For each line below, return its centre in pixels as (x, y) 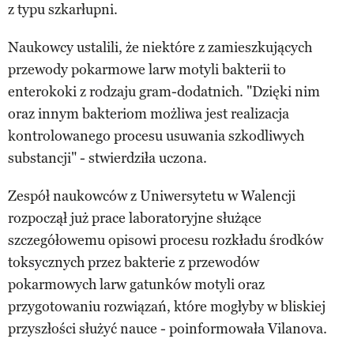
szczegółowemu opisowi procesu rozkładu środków (166, 240)
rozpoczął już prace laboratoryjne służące (135, 218)
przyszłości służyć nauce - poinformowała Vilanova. (168, 328)
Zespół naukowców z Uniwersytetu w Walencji (152, 196)
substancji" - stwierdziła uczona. (107, 158)
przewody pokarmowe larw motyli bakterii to (147, 69)
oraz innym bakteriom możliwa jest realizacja (149, 113)
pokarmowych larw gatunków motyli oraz (136, 284)
